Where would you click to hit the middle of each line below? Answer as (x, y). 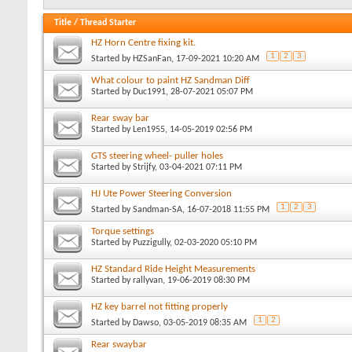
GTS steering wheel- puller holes (157, 156)
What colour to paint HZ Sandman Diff (170, 80)
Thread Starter (108, 22)
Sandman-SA (158, 209)
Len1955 (149, 129)
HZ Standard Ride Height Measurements (173, 269)
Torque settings (123, 231)
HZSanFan (152, 59)
